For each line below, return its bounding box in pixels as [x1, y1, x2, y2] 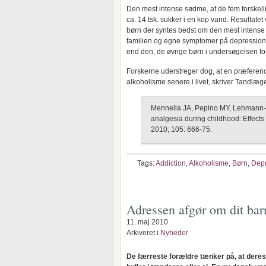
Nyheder [160, 229, 188, 237]
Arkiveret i [126, 229, 160, 237]
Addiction [156, 159, 186, 167]
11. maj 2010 [126, 218, 168, 226]
